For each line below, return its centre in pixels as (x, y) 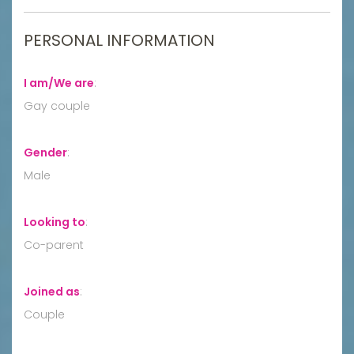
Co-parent (54, 245)
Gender (45, 152)
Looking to (55, 222)
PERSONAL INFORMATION (119, 40)
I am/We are (59, 83)
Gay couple (57, 105)
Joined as (52, 291)
